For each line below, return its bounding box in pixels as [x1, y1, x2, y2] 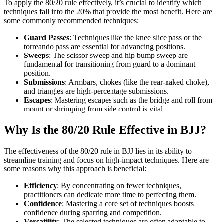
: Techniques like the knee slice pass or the [69, 33, 202, 42]
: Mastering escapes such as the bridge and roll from [51, 95, 212, 104]
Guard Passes [24, 33, 69, 42]
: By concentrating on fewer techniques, [57, 181, 181, 190]
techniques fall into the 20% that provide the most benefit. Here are [4, 7, 212, 16]
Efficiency [24, 181, 57, 190]
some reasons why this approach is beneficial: [4, 164, 146, 173]
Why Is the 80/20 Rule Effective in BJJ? [4, 123, 206, 136]
